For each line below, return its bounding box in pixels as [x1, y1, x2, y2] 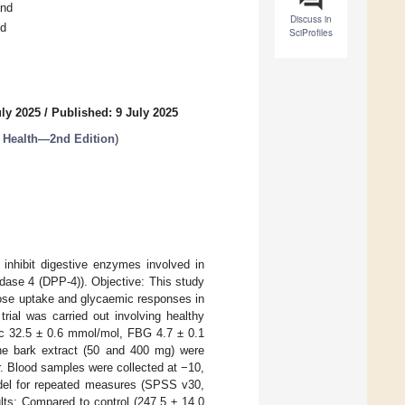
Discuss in [290, 13, 332, 26]
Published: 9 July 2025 [52, 106, 178, 120]
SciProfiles [289, 26, 333, 40]
